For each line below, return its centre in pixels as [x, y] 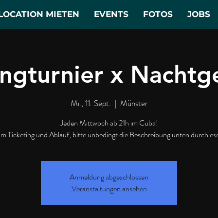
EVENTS [111, 14]
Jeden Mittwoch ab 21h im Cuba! [109, 123]
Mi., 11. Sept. [91, 103]
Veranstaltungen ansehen [109, 188]
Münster [134, 103]
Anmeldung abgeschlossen [109, 177]
